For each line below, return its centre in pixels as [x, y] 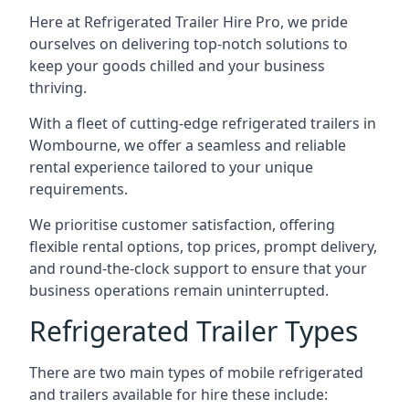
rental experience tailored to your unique [171, 167]
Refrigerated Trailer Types [194, 331]
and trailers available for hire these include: [178, 394]
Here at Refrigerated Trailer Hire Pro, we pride [189, 22]
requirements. [79, 189]
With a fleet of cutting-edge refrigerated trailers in [203, 123]
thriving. [58, 88]
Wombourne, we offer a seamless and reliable [188, 145]
